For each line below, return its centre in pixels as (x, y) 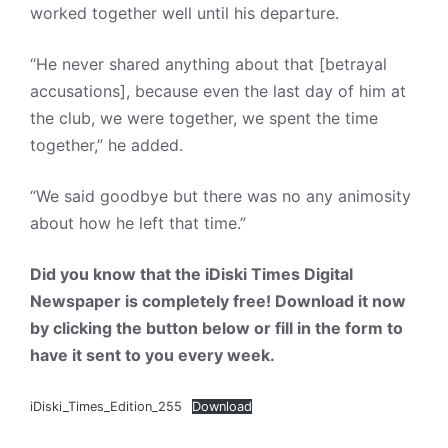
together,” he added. (106, 145)
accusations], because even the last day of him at (218, 91)
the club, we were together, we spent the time (204, 118)
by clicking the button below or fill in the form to (216, 328)
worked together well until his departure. (184, 13)
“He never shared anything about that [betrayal (208, 64)
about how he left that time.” (140, 223)
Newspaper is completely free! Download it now (218, 301)
